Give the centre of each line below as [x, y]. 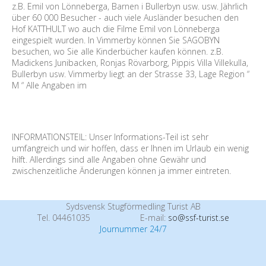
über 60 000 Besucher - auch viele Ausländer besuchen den [125, 18]
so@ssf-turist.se [198, 218]
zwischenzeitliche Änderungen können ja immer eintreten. [121, 171]
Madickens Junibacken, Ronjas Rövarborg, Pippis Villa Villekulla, [130, 63]
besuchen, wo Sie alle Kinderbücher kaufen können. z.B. [118, 51]
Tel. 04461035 [64, 218]
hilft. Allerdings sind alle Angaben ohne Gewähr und [109, 159]
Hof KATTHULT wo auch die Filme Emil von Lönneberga [116, 29]
